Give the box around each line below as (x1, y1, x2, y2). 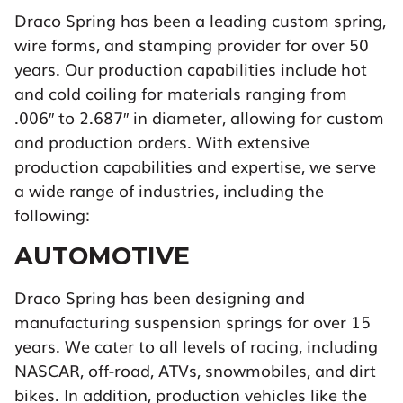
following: (14, 202, 90, 227)
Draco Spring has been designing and (14, 285, 305, 309)
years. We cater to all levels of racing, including (14, 334, 378, 358)
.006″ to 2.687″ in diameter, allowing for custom (14, 105, 384, 130)
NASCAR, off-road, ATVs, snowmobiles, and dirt (14, 358, 376, 382)
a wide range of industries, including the (14, 178, 324, 202)
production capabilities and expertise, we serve (14, 154, 376, 178)
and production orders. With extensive (14, 130, 309, 154)
